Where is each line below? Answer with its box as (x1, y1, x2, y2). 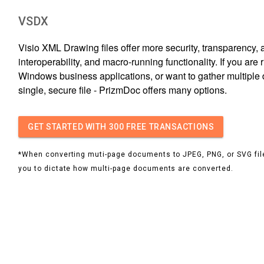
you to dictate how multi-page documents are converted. (18, 164, 233, 173)
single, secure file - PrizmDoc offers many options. (18, 82, 227, 97)
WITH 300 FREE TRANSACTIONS (83, 121, 214, 131)
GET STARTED (28, 121, 84, 131)
